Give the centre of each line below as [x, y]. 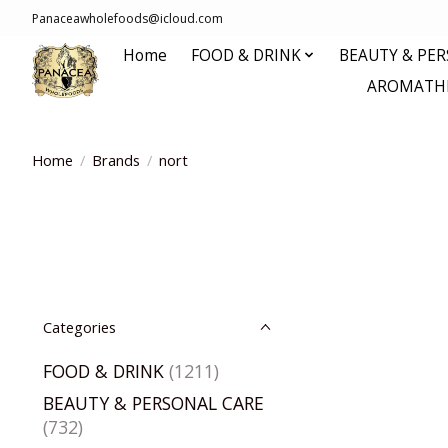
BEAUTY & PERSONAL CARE [153, 403]
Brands [115, 159]
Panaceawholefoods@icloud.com [127, 18]
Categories [79, 327]
